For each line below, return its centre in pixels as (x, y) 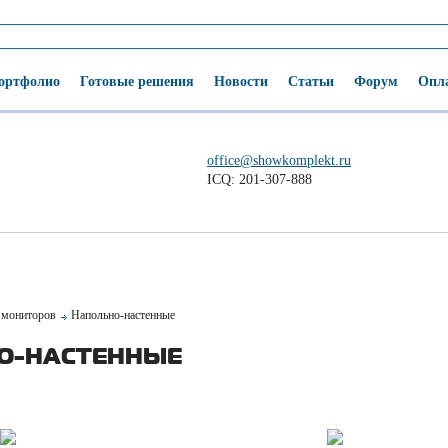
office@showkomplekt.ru (279, 160)
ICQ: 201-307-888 (260, 179)
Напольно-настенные (123, 315)
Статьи (311, 81)
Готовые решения (137, 81)
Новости (241, 81)
